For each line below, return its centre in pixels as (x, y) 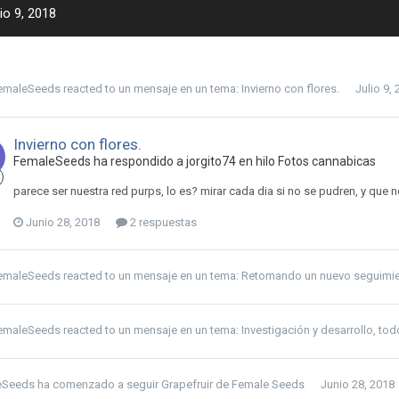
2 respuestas (162, 222)
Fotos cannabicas (327, 161)
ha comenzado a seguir (98, 384)
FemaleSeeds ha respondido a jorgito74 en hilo (146, 161)
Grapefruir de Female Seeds (233, 384)
